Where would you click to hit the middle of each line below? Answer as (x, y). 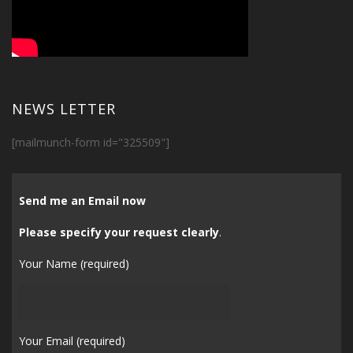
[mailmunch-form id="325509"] (91, 143)
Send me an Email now (82, 201)
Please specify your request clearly (119, 232)
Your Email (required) (72, 341)
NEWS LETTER (64, 109)
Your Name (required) (74, 264)
